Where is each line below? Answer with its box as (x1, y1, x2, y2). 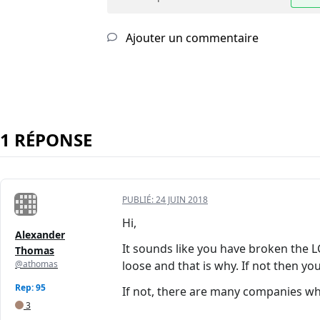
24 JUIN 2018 (156, 194, 208, 206)
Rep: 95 (15, 281, 46, 294)
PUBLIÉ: (122, 194, 156, 206)
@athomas (15, 258, 58, 271)
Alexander (15, 228, 65, 242)
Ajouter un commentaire (123, 30, 259, 46)
